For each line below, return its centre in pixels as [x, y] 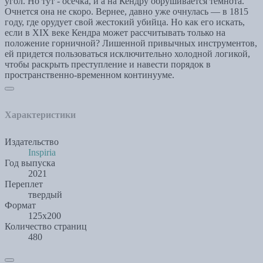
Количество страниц [46, 227]
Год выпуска [30, 163]
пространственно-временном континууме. [90, 75]
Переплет [24, 184]
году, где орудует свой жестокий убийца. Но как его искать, [125, 22]
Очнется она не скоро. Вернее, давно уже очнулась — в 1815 [127, 12]
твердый [45, 195]
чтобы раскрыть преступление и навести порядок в [108, 65]
